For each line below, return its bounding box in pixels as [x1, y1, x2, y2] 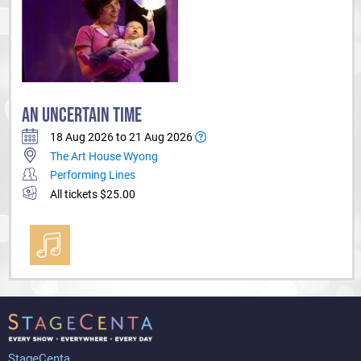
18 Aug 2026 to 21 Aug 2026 [50, 131, 195, 144]
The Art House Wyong [50, 149, 158, 163]
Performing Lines [50, 168, 135, 182]
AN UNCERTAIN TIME [22, 102, 142, 128]
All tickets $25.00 [50, 188, 135, 201]
